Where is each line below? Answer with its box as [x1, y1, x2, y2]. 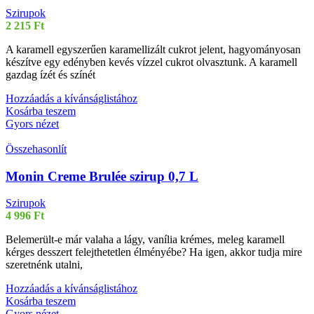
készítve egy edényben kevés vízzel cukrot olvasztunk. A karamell [6, 55, 297, 68]
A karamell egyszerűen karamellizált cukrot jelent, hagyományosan [6, 43, 301, 55]
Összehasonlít [6, 142, 67, 155]
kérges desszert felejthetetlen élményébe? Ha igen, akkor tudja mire [6, 246, 302, 259]
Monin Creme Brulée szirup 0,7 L [6, 168, 198, 184]
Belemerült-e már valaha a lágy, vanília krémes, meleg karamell [6, 233, 285, 246]
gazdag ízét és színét [6, 68, 95, 81]
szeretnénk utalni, [6, 259, 83, 271]
